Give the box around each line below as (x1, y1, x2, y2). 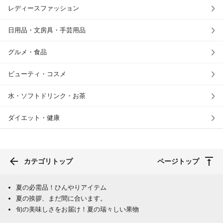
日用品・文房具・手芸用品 (8, 26, 86, 34)
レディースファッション (8, 4, 79, 12)
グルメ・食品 (8, 48, 47, 56)
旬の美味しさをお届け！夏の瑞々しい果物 (16, 206, 139, 214)
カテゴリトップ (24, 157, 73, 166)
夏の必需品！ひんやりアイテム (16, 184, 107, 192)
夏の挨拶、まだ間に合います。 (16, 195, 107, 203)
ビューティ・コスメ (8, 70, 66, 78)
